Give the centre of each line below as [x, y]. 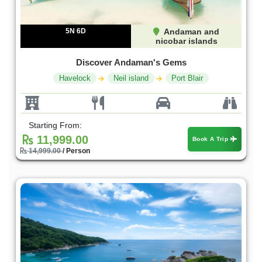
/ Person [76, 151]
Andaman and [191, 32]
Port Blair [187, 78]
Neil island [131, 78]
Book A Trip [211, 139]
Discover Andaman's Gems [131, 63]
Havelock [75, 78]
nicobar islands [186, 41]
